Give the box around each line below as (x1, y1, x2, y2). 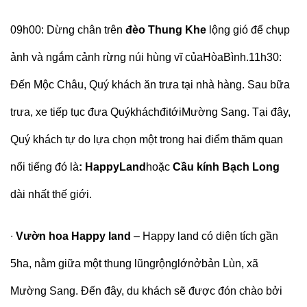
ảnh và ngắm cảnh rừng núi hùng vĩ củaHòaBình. (10, 51, 249, 64)
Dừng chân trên (47, 24, 123, 36)
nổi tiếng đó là (10, 161, 79, 173)
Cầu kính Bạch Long (173, 161, 280, 173)
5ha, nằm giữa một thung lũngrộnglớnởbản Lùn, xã (10, 258, 258, 270)
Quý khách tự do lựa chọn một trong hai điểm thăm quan (10, 134, 283, 146)
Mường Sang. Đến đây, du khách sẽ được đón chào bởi (10, 285, 282, 297)
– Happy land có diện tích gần (134, 230, 278, 243)
